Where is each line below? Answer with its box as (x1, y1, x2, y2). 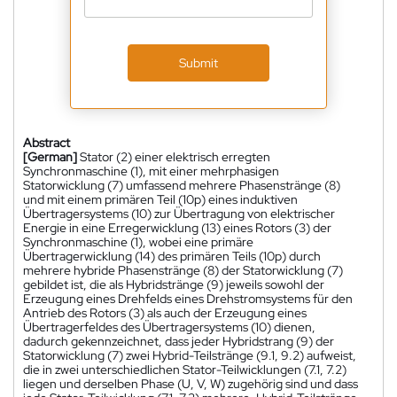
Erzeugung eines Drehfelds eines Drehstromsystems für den (23, 290, 353, 307)
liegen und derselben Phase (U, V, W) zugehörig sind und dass (23, 375, 358, 392)
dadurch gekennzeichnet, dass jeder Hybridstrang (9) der (23, 332, 334, 349)
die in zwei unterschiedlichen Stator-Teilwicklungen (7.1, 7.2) (23, 361, 346, 378)
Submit (179, 54, 218, 71)
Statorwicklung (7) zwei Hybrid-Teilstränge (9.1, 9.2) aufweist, (23, 346, 356, 363)
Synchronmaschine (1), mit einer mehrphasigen (23, 162, 279, 179)
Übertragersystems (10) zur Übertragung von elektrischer (23, 205, 335, 222)
